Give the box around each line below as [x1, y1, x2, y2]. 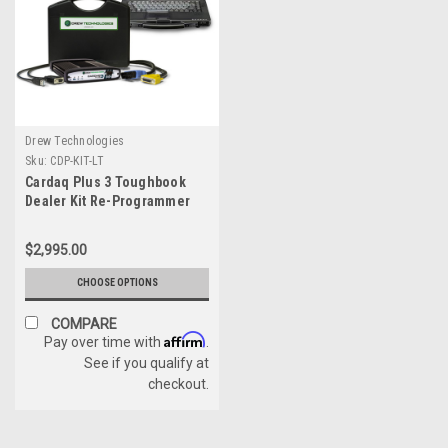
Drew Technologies [25, 133, 125, 148]
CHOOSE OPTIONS [76, 276, 158, 288]
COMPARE [51, 315, 117, 332]
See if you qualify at [84, 354, 209, 371]
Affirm [164, 330, 206, 348]
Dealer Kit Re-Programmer [25, 192, 190, 209]
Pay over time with [44, 333, 164, 350]
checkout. [148, 375, 209, 392]
